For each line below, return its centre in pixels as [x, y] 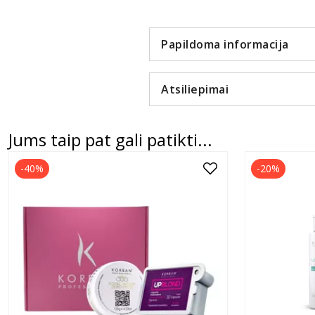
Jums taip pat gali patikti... [110, 140]
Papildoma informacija [225, 45]
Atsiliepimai [195, 90]
